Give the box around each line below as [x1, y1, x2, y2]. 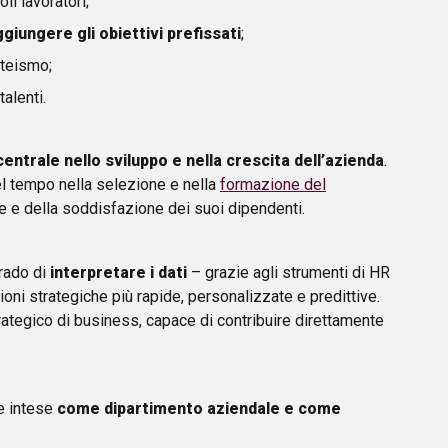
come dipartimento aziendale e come [57, 398, 341, 418]
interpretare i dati [50, 262, 187, 282]
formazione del [220, 174, 326, 194]
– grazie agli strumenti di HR [187, 262, 390, 282]
